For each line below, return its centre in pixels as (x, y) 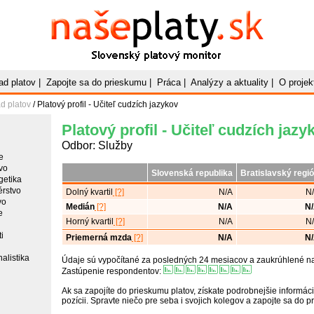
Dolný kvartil (89, 192)
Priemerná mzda (98, 238)
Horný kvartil (89, 221)
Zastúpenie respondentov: (112, 271)
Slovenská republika (192, 173)
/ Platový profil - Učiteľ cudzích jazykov (104, 104)
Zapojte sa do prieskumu (96, 82)
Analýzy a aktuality (230, 82)
